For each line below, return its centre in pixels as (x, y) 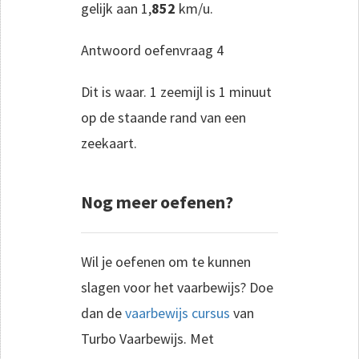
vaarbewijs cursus (177, 313)
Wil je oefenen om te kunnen (166, 261)
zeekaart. (109, 143)
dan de (103, 313)
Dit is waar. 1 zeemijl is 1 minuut (176, 91)
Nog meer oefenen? (157, 202)
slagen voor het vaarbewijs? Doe (177, 287)
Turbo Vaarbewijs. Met (147, 338)
